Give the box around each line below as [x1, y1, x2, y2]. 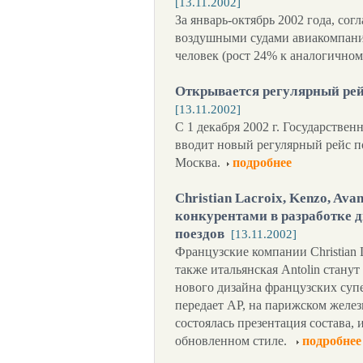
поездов [175, 226, 224, 241]
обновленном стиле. [175, 334, 290, 348]
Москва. [175, 156, 220, 169]
